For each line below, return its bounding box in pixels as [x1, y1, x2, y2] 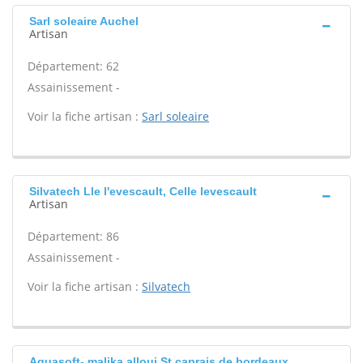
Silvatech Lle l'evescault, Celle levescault [29, 185, 257, 198]
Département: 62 [28, 58, 119, 74]
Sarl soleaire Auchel [29, 15, 139, 28]
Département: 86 [28, 228, 119, 244]
